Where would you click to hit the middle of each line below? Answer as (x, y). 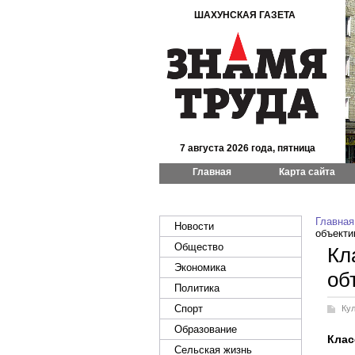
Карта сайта (307, 172)
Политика (197, 288)
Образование (206, 329)
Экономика (200, 267)
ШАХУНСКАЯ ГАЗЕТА (245, 15)
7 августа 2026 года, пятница (248, 148)
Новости (194, 226)
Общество (199, 247)
